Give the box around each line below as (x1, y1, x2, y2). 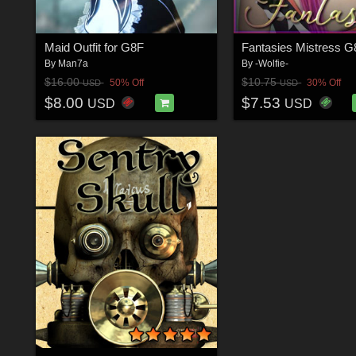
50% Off (109, 77, 144, 89)
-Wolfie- (255, 57, 289, 69)
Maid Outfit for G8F (44, 40, 144, 54)
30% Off (307, 77, 342, 89)
